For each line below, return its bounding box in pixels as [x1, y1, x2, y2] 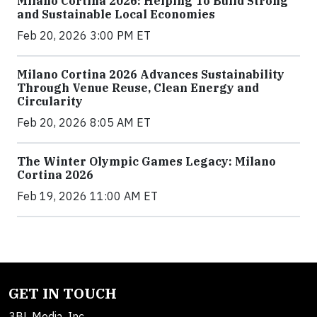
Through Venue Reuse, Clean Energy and [17, 81, 259, 95]
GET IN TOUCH [8, 284, 117, 303]
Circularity [17, 94, 83, 108]
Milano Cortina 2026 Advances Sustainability [17, 67, 284, 81]
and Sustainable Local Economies [17, 7, 215, 21]
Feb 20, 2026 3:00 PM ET [17, 28, 151, 42]
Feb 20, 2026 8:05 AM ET [17, 115, 151, 129]
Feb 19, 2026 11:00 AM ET [17, 189, 158, 203]
